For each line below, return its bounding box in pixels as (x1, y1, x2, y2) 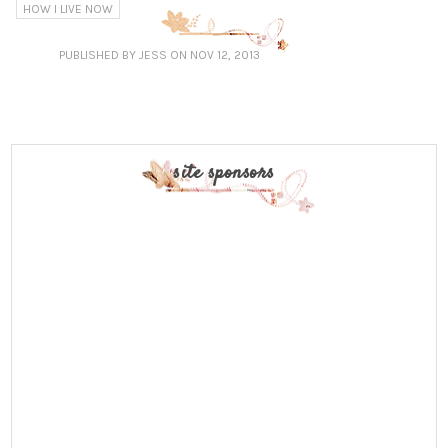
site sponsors (173, 158, 275, 188)
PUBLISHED (58, 47, 122, 62)
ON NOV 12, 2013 (169, 47, 260, 62)
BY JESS (121, 47, 167, 62)
